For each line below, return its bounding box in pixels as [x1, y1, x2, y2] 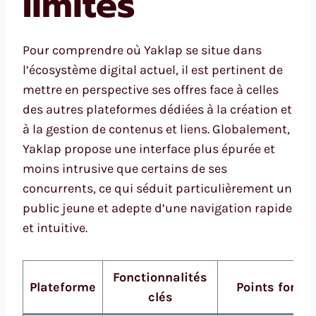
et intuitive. [23, 220, 87, 236]
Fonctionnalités [113, 269, 207, 286]
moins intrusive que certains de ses [23, 161, 227, 177]
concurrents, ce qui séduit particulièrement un [23, 181, 292, 197]
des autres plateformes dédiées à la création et [23, 102, 292, 118]
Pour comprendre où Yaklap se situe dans [23, 42, 262, 59]
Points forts [236, 279, 307, 296]
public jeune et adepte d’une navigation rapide [23, 200, 292, 217]
